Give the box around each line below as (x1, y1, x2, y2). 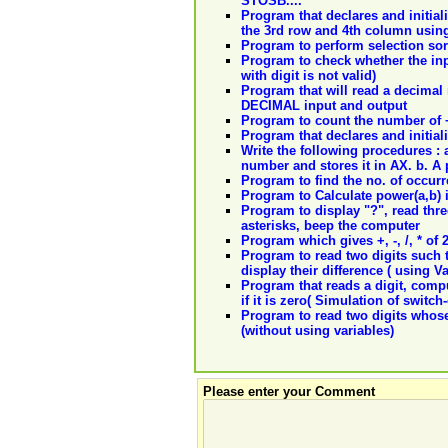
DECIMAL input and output (241, 98, 407, 114)
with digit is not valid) (241, 68, 376, 84)
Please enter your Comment (203, 384, 375, 400)
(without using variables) (241, 323, 394, 339)
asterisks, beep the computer (241, 218, 420, 234)
